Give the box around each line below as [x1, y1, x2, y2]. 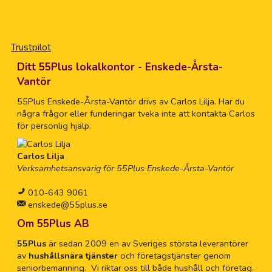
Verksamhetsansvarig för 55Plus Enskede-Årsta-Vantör [16, 162, 234, 175]
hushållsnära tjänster [28, 250, 118, 262]
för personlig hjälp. [16, 120, 91, 132]
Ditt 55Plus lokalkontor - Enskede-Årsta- [16, 60, 223, 75]
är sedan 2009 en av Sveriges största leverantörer [46, 237, 248, 250]
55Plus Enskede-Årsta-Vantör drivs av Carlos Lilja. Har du [16, 95, 245, 108]
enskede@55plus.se [25, 199, 107, 211]
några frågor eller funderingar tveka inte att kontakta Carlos [16, 107, 255, 120]
